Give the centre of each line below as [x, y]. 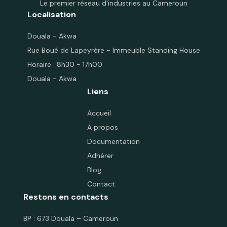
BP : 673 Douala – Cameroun [71, 218]
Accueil [99, 113]
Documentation [113, 141]
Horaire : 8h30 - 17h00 [65, 64]
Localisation [51, 14]
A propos [103, 127]
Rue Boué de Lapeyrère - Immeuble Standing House [113, 50]
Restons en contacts [66, 197]
